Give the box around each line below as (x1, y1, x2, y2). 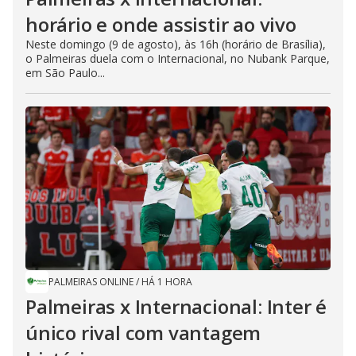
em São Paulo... (25, 64, 105, 80)
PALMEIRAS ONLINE (48, 274, 133, 288)
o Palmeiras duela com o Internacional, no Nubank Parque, (25, 50, 330, 66)
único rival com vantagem (25, 319, 261, 346)
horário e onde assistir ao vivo (25, 10, 296, 37)
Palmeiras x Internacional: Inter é (25, 292, 327, 319)
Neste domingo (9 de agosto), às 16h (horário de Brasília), (25, 36, 326, 52)
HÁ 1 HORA (141, 274, 192, 288)
